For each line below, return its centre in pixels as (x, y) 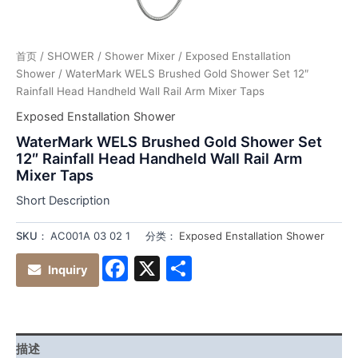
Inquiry (68, 270)
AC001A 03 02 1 (90, 236)
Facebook (188, 268)
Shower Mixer (140, 56)
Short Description (63, 201)
